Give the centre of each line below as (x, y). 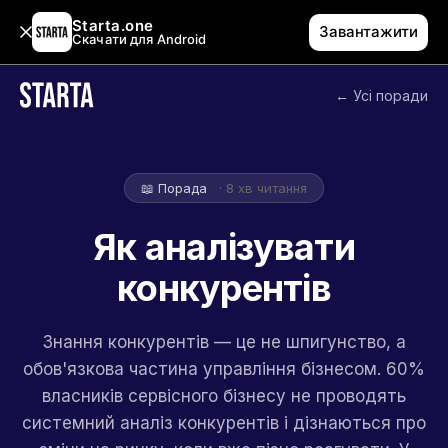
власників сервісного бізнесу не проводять (224, 396)
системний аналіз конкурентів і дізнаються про (224, 423)
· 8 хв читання (263, 188)
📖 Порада (174, 188)
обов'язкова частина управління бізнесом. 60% (224, 369)
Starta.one (113, 25)
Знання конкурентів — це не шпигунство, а (224, 342)
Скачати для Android (139, 39)
